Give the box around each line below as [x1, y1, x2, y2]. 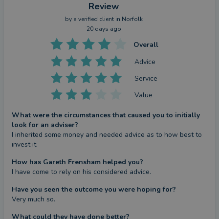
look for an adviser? [12, 120, 78, 130]
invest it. [12, 140, 38, 149]
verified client [78, 15, 114, 23]
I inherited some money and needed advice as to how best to [12, 130, 202, 139]
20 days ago [86, 25, 121, 33]
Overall [133, 40, 158, 49]
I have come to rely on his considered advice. [12, 167, 151, 176]
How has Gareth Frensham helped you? [12, 157, 143, 167]
